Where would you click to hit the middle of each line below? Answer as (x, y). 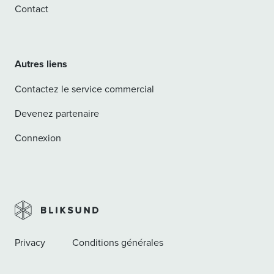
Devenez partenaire (57, 113)
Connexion (38, 137)
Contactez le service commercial (84, 88)
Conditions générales (118, 242)
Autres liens (41, 64)
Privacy (30, 242)
